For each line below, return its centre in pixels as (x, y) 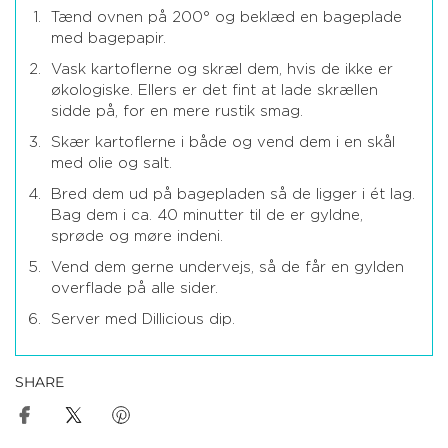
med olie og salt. (111, 164)
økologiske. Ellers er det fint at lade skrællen (214, 91)
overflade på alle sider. (134, 289)
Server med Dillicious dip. (143, 320)
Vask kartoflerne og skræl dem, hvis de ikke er (222, 70)
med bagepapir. (108, 39)
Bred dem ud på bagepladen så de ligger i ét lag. (233, 195)
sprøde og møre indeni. (137, 237)
